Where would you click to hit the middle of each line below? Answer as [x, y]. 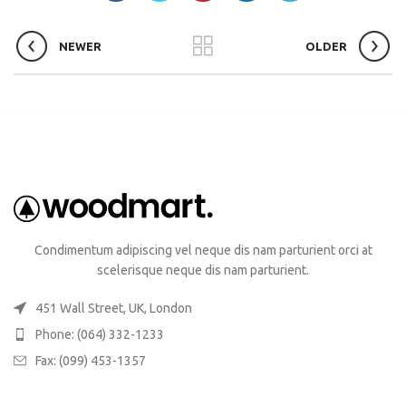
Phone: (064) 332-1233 [100, 334]
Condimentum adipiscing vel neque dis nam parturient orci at [203, 250]
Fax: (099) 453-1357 [91, 360]
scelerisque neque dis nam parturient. [203, 270]
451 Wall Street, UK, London [114, 308]
